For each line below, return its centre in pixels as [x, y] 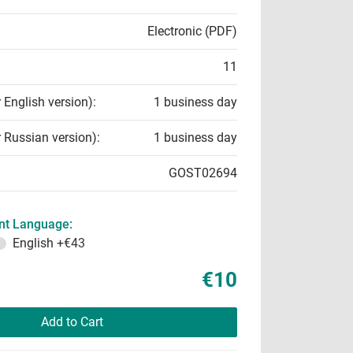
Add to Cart [72, 322]
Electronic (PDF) [192, 31]
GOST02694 [203, 173]
